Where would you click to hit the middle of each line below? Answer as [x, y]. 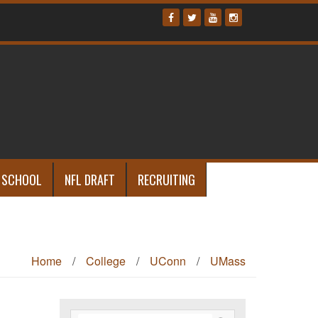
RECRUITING [166, 180]
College [106, 261]
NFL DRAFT [90, 180]
